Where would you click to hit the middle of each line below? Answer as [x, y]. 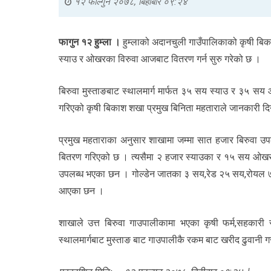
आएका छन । [81, 191]
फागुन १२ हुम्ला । [90, 42]
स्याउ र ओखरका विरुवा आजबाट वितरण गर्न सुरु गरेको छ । [160, 59]
